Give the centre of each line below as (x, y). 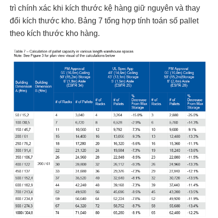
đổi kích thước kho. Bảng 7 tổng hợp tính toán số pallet (104, 20)
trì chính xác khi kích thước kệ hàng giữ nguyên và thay (105, 8)
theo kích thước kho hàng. (55, 33)
